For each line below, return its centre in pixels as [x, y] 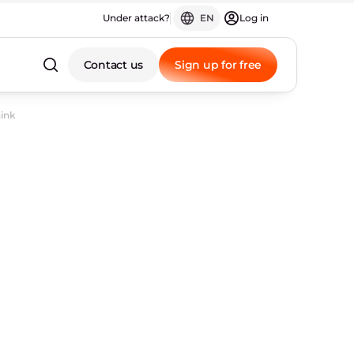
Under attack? [136, 18]
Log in [254, 18]
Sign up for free [218, 65]
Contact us [113, 65]
